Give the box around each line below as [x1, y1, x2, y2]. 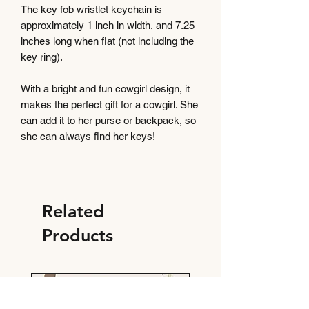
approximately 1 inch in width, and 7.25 [21, 19, 195, 31]
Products [42, 224, 113, 246]
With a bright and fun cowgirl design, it [21, 82, 190, 94]
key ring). [21, 50, 66, 63]
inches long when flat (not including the [21, 34, 194, 47]
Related [42, 200, 104, 221]
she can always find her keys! [21, 130, 158, 142]
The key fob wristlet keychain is [21, 3, 162, 15]
